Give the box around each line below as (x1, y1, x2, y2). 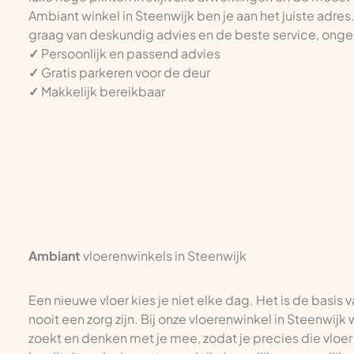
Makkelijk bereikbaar (39, 83, 165, 100)
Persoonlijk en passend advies (39, 45, 220, 62)
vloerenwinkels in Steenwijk (81, 247, 247, 264)
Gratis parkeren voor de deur (39, 64, 210, 81)
